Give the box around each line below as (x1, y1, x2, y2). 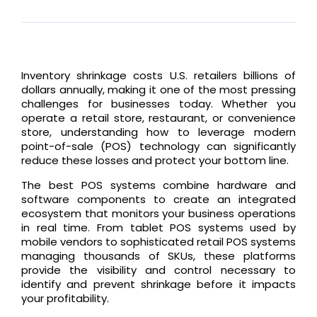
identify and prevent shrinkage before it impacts (21, 276, 296, 292)
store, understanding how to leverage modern (21, 125, 296, 140)
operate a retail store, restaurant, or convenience (21, 110, 296, 126)
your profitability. (21, 290, 109, 306)
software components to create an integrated (21, 191, 296, 207)
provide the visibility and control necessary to (21, 262, 296, 277)
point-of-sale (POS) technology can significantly (21, 139, 296, 154)
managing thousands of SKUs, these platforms (21, 248, 296, 263)
